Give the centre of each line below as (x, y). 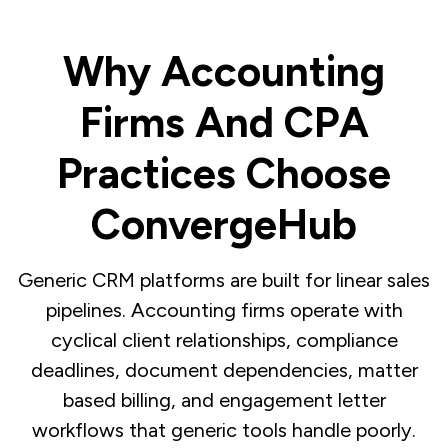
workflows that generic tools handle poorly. (224, 430)
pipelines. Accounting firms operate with (224, 310)
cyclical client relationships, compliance (224, 340)
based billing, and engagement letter (224, 400)
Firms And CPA (224, 123)
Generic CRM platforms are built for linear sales (224, 280)
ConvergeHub (224, 225)
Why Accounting (224, 72)
